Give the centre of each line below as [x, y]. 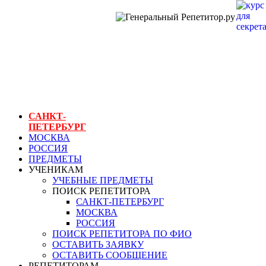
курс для [30, 80]
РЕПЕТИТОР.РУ [58, 36]
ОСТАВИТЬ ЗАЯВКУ [98, 244]
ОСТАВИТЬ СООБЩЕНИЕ [110, 255]
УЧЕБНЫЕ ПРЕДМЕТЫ [103, 180]
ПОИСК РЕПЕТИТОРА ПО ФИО [122, 233]
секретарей [37, 93]
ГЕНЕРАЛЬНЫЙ [60, 20]
